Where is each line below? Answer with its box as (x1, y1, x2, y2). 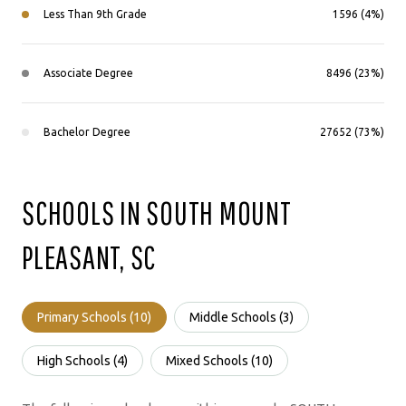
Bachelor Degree (43, 125, 130, 138)
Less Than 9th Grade (43, 7, 147, 20)
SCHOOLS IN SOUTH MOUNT (22, 194, 292, 231)
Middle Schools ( (189, 309, 283, 324)
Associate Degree (43, 66, 133, 79)
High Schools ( (37, 353, 117, 368)
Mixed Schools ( (166, 353, 255, 368)
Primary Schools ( (37, 309, 133, 324)
